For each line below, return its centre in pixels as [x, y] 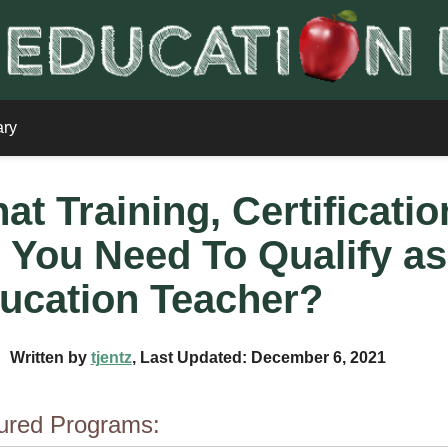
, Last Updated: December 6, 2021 [258, 357]
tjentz [111, 357]
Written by [50, 357]
